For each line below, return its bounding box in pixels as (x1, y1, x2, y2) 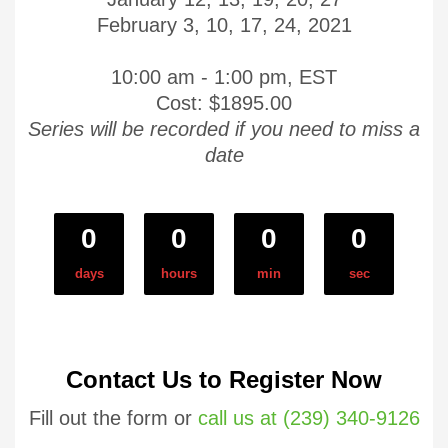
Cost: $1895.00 (156, 91, 292, 114)
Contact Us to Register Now (66, 365, 382, 393)
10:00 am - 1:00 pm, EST (111, 65, 337, 88)
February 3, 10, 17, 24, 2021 (96, 13, 352, 36)
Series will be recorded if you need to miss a (28, 117, 420, 140)
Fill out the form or (28, 406, 198, 429)
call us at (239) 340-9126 (197, 406, 420, 429)
